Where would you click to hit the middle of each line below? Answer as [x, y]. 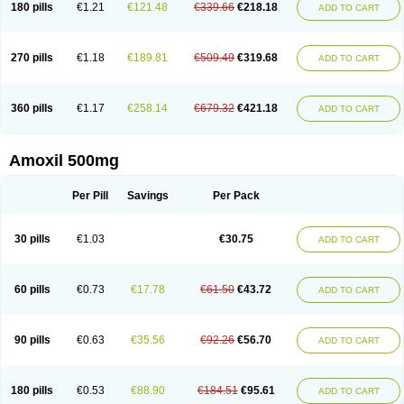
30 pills [32, 239]
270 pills [32, 58]
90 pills [32, 340]
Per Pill [90, 196]
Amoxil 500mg [64, 161]
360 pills [32, 108]
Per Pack [236, 196]
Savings [147, 196]
